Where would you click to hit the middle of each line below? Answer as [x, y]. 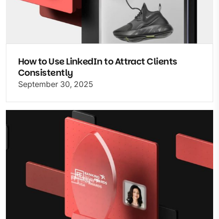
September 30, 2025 [55, 84]
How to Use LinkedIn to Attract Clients [98, 61]
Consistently [45, 72]
